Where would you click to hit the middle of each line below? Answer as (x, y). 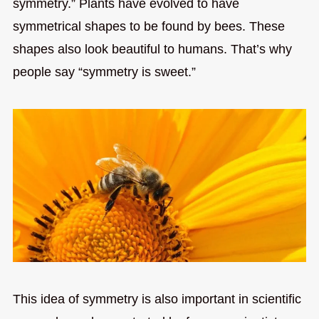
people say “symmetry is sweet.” (104, 72)
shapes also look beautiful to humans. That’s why (152, 49)
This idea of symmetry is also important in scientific (157, 299)
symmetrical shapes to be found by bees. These (148, 26)
